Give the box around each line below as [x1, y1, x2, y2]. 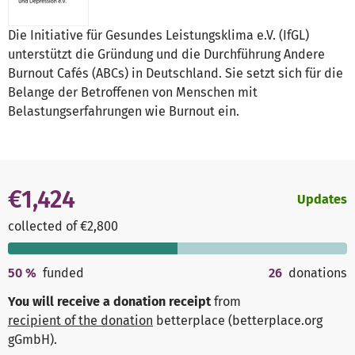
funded [43, 265, 85, 281]
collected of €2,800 [8, 219, 118, 235]
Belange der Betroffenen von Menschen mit [8, 85, 258, 101]
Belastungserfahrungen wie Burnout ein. [8, 104, 239, 120]
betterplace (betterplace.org [153, 313, 323, 329]
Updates [297, 192, 347, 208]
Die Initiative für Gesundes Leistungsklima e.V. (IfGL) [8, 28, 309, 44]
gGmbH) [8, 332, 54, 348]
